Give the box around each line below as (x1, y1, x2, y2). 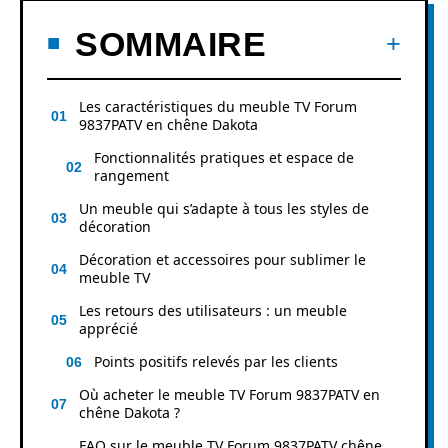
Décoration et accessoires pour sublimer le (79, 249, 366, 269)
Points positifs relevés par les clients (94, 351, 338, 371)
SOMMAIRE (75, 24, 266, 63)
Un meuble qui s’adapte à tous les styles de (79, 198, 369, 218)
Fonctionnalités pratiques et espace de (94, 147, 354, 167)
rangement (94, 165, 169, 185)
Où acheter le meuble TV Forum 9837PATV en (79, 384, 380, 404)
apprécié (79, 318, 138, 338)
